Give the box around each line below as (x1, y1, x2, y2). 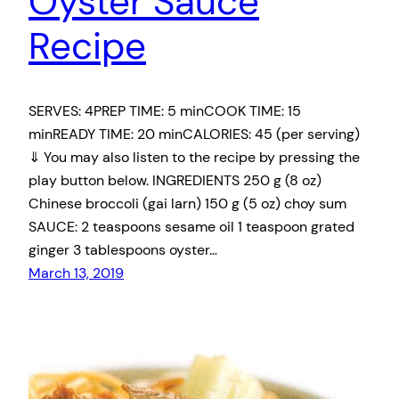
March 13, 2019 (28, 263, 124, 282)
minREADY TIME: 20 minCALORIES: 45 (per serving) (28, 124, 360, 143)
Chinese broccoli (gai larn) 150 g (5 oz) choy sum (28, 193, 346, 213)
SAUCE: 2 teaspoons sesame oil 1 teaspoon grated (28, 216, 354, 236)
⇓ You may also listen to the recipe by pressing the (28, 147, 360, 167)
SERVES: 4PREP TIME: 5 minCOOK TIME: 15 (28, 101, 301, 120)
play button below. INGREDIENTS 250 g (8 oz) (28, 170, 322, 190)
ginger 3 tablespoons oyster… (28, 240, 217, 259)
